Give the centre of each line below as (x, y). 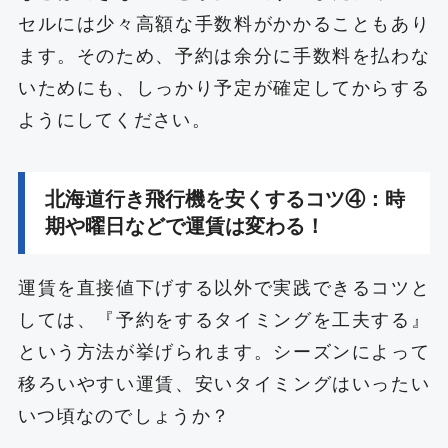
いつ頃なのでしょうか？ (124, 415)
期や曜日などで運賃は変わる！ (184, 226)
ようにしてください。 (114, 120)
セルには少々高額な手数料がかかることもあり (224, 24)
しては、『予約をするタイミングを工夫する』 (224, 319)
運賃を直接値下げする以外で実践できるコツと (224, 287)
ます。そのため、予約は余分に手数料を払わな (224, 56)
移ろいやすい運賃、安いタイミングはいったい (224, 383)
